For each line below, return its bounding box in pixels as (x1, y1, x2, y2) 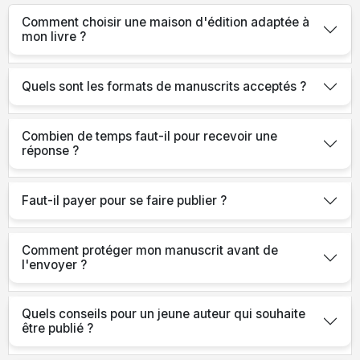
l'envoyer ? (22, 256, 87, 272)
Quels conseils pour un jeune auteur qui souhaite (22, 305, 305, 321)
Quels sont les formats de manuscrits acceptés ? (22, 78, 306, 94)
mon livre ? (22, 28, 86, 44)
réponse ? (22, 142, 79, 158)
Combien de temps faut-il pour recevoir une (22, 128, 277, 144)
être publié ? (22, 320, 93, 336)
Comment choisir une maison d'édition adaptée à (22, 14, 309, 30)
